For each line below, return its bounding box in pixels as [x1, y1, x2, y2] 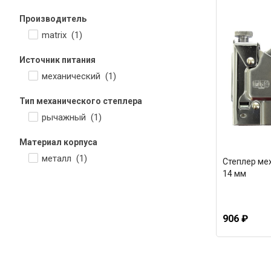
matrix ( [42, 30, 74, 41]
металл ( [42, 153, 79, 164]
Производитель [19, 14, 87, 24]
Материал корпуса [19, 137, 97, 147]
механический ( [42, 71, 108, 82]
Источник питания [19, 55, 96, 65]
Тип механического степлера [19, 96, 142, 106]
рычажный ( [42, 112, 94, 123]
